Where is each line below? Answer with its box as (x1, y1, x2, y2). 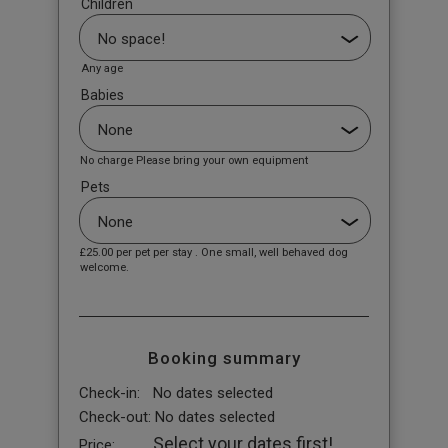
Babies (80, 87, 124, 104)
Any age (80, 62, 123, 76)
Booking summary (147, 347, 301, 368)
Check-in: (78, 383, 140, 402)
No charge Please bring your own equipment (79, 154, 308, 168)
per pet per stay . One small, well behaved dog (112, 245, 348, 259)
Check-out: (78, 408, 151, 427)
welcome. (79, 260, 129, 274)
